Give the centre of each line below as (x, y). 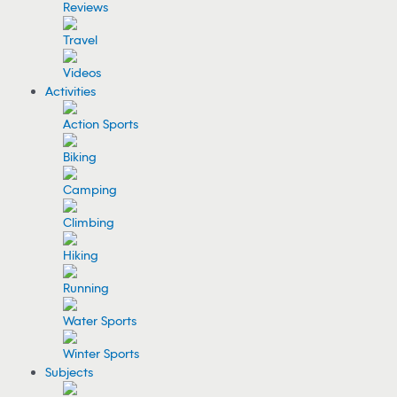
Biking (80, 157)
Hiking (81, 255)
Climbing (89, 222)
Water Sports (100, 321)
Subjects (70, 372)
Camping (90, 190)
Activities (71, 91)
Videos (82, 73)
